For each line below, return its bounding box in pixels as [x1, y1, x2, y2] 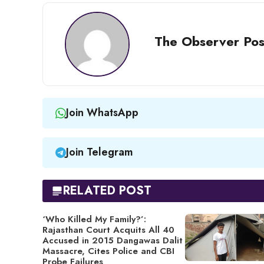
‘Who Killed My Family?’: [42, 212, 146, 226]
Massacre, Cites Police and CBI [42, 244, 174, 258]
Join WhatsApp [65, 105, 138, 121]
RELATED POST [63, 181, 151, 199]
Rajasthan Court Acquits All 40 [42, 223, 174, 236]
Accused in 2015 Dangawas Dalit [42, 233, 183, 247]
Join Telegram [65, 144, 133, 160]
